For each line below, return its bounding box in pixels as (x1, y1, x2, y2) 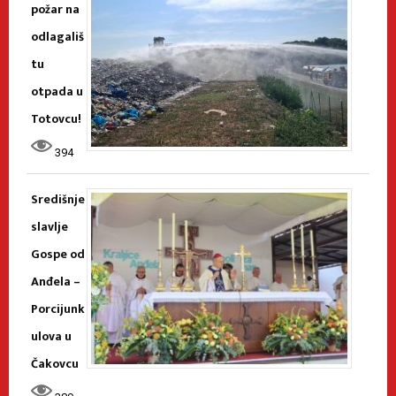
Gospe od (31, 244, 85, 265)
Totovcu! (31, 109, 81, 130)
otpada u (31, 81, 83, 103)
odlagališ (31, 27, 84, 48)
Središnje (31, 189, 85, 210)
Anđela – (31, 271, 80, 293)
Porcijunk (31, 299, 85, 320)
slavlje (31, 217, 68, 238)
